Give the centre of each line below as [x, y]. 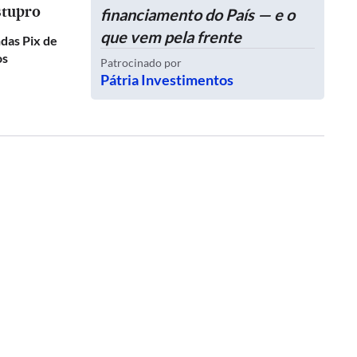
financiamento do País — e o [198, 14]
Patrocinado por [141, 63]
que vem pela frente [171, 37]
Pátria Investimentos [167, 80]
